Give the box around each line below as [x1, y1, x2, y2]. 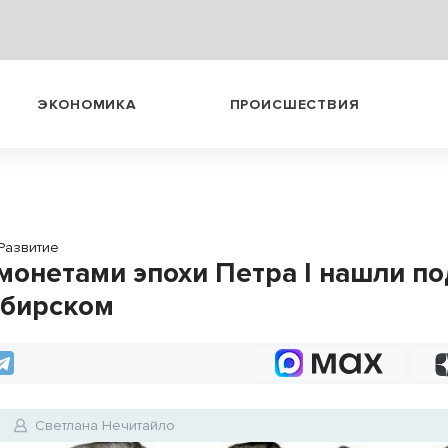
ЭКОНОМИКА [37, 95, 137, 113]
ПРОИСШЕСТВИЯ [229, 95, 360, 113]
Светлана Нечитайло [35, 417, 176, 434]
